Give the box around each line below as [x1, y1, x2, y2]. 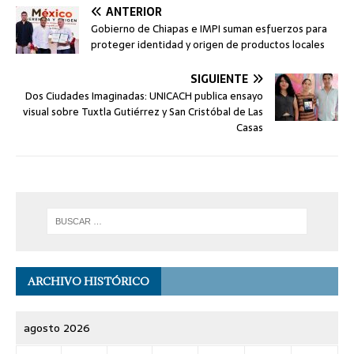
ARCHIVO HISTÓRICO [28, 273, 149, 288]
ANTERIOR [106, 3, 162, 21]
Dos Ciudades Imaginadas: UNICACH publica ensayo [25, 88, 263, 105]
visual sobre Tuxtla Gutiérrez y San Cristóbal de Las [23, 104, 263, 121]
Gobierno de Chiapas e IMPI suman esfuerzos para [91, 21, 327, 38]
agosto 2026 [24, 318, 90, 337]
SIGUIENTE [190, 70, 248, 88]
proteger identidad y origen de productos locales [91, 36, 325, 54]
